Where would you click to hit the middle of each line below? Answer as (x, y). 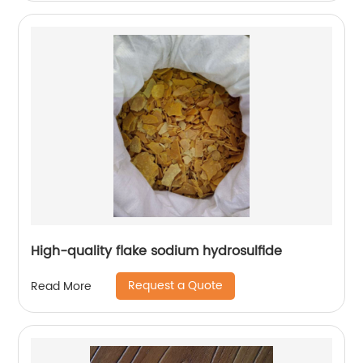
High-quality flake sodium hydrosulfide (157, 252)
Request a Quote (176, 286)
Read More (62, 286)
